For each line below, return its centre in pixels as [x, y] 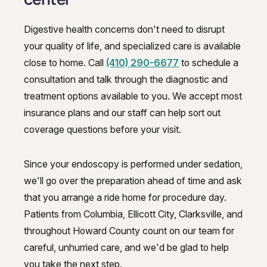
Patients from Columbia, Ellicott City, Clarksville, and [133, 214]
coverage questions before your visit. [103, 129]
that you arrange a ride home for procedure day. [125, 197]
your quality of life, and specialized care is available [132, 46]
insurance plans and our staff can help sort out [122, 112]
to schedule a [209, 62]
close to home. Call [65, 62]
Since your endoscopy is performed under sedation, [133, 164]
